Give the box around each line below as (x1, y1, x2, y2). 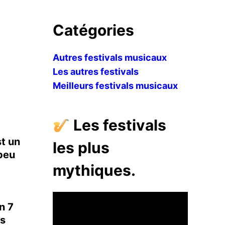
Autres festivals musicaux (52, 52, 167, 63)
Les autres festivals (52, 66, 139, 77)
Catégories (52, 21, 134, 39)
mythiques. (52, 161, 136, 179)
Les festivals (69, 116, 166, 134)
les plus (52, 139, 109, 157)
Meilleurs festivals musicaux (52, 80, 178, 91)
